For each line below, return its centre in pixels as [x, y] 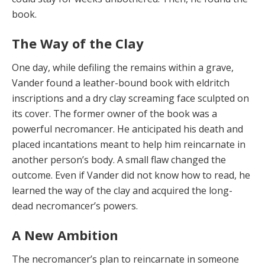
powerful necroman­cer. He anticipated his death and [127, 129]
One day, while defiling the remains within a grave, [123, 67]
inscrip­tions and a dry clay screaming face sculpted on [130, 98]
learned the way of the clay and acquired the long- [122, 190]
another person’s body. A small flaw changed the [119, 159]
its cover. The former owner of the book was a [114, 113]
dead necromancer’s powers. [75, 206]
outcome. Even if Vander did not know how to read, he [131, 175]
